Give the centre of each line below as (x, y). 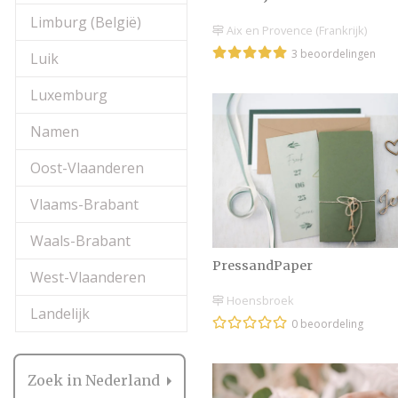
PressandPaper (263, 265)
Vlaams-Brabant (84, 204)
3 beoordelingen (334, 54)
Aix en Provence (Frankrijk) (295, 31)
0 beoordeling (327, 324)
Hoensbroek (259, 301)
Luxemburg (69, 95)
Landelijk (60, 314)
